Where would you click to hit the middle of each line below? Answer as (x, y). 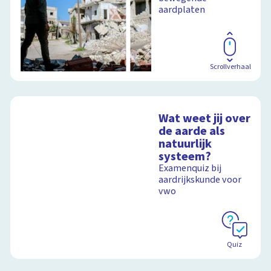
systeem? (185, 156)
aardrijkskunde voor (200, 179)
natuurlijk (185, 143)
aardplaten (182, 10)
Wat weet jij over (205, 118)
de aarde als (192, 131)
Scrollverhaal (230, 67)
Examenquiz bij (190, 168)
